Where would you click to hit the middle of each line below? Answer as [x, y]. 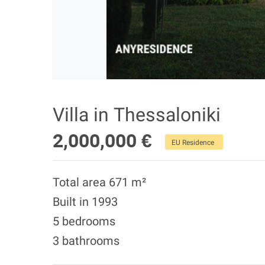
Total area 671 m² [99, 182]
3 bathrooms [86, 241]
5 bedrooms [84, 221]
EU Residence [193, 142]
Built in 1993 [85, 202]
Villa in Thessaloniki [137, 115]
